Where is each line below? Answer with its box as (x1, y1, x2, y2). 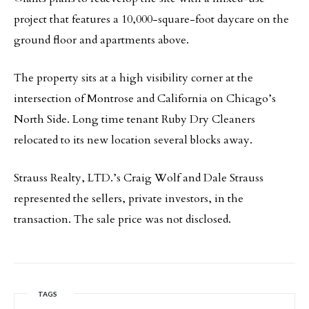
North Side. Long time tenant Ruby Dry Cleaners (14, 112, 255, 127)
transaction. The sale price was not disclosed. (14, 212, 231, 227)
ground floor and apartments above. (14, 32, 192, 48)
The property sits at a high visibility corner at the (14, 70, 253, 86)
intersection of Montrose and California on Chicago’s (14, 91, 276, 106)
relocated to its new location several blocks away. (14, 132, 252, 148)
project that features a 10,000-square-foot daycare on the (14, 12, 289, 27)
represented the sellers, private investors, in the (14, 191, 243, 206)
